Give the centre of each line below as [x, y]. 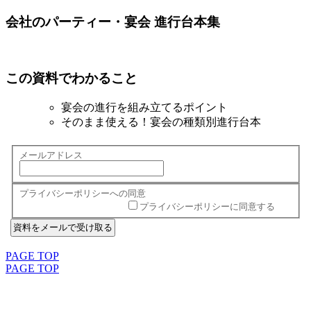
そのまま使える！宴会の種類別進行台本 [161, 121]
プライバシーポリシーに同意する [208, 206]
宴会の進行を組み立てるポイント [144, 107]
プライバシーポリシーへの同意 [83, 193]
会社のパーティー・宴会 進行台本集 [113, 22]
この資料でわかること [72, 78]
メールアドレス [51, 155]
